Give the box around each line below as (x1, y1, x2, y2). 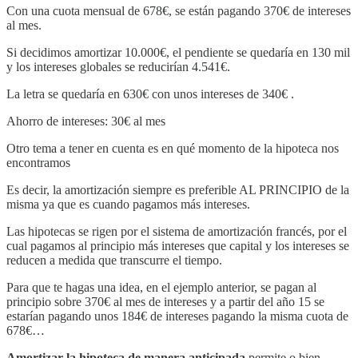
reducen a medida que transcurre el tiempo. (6, 253, 222, 268)
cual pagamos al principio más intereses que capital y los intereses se (6, 239, 349, 253)
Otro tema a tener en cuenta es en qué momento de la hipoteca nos (6, 141, 339, 156)
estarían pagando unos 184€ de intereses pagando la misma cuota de (6, 309, 348, 324)
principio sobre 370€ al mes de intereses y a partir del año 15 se (6, 295, 324, 309)
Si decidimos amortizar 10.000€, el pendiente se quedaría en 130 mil (6, 46, 350, 60)
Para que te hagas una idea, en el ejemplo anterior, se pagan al (6, 280, 316, 295)
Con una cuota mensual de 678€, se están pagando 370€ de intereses (6, 4, 351, 18)
